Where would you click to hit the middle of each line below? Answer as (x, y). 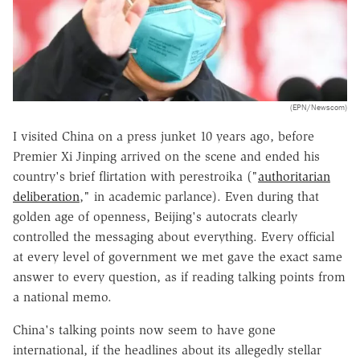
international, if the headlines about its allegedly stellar (167, 350)
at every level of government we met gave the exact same (178, 256)
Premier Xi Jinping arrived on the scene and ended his (166, 156)
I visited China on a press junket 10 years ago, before (164, 136)
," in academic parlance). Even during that (199, 196)
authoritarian (294, 176)
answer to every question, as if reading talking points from (179, 276)
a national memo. (62, 297)
